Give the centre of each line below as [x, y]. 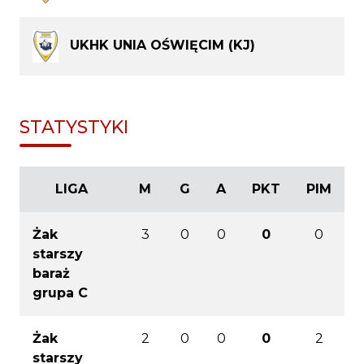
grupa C [60, 293]
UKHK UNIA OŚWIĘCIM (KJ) [163, 45]
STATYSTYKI [74, 126]
